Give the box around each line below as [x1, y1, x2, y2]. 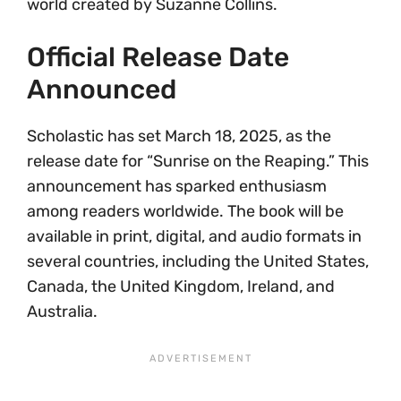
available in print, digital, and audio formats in [27, 226, 362, 246]
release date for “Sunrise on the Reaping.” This [27, 150, 369, 171]
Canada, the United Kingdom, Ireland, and [27, 276, 335, 296]
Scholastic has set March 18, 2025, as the [27, 125, 331, 146]
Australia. [27, 301, 98, 321]
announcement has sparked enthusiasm [27, 175, 327, 196]
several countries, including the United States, [27, 251, 369, 271]
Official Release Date [27, 40, 289, 73]
